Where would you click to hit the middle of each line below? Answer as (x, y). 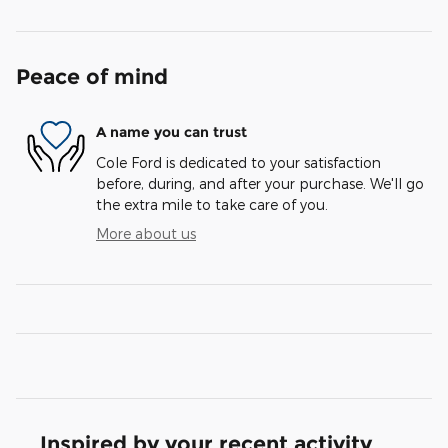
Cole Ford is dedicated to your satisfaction (238, 162)
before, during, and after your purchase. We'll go (260, 183)
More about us (146, 233)
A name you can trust (171, 132)
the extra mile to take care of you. (212, 204)
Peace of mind (92, 76)
